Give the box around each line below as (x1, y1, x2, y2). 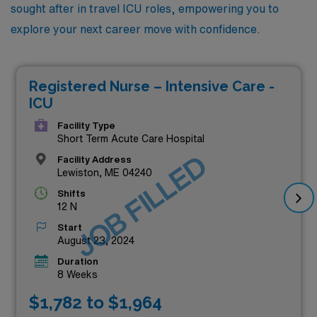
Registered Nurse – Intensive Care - (29, 78, 275, 95)
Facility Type (57, 121, 115, 130)
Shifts (57, 189, 86, 198)
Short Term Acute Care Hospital (57, 134, 204, 144)
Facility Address (57, 155, 132, 164)
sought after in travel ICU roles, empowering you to (11, 3, 279, 14)
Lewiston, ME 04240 (57, 168, 152, 178)
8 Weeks (57, 270, 98, 279)
